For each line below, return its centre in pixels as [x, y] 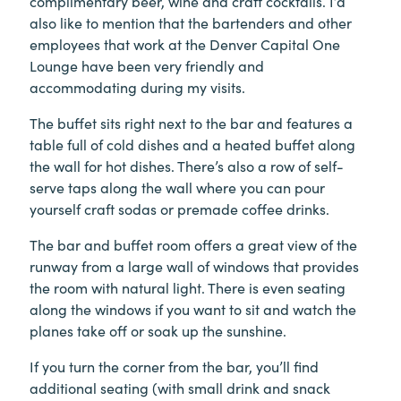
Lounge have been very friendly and [147, 66]
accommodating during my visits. [137, 87]
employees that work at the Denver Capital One [185, 44]
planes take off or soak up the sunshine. [158, 331]
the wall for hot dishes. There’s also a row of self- [187, 166]
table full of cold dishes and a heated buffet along [192, 145]
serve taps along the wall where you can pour [177, 188]
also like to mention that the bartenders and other [191, 23]
